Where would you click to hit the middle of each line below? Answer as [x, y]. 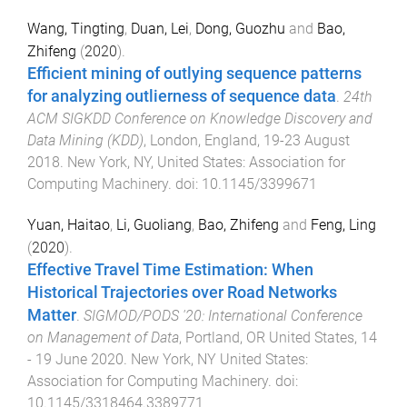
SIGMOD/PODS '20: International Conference [223, 316]
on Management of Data [103, 338]
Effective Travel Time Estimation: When [170, 270]
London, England [203, 141]
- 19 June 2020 [75, 360]
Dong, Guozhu [240, 29]
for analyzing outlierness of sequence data [182, 97]
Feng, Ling [343, 225]
